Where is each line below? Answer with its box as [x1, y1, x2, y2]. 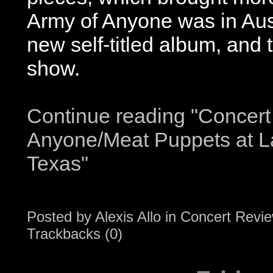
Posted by [27, 208, 95, 225]
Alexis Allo [95, 208, 161, 225]
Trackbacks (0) [27, 225, 122, 242]
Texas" [27, 152, 88, 175]
